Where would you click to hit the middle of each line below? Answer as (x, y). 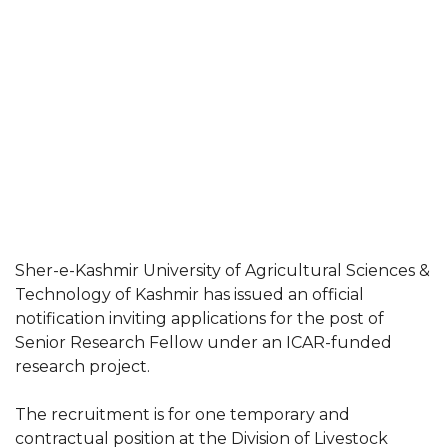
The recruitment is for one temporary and (182, 414)
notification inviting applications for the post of (199, 318)
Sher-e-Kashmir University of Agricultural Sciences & (222, 270)
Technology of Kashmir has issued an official (189, 294)
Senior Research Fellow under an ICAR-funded (203, 342)
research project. (82, 366)
